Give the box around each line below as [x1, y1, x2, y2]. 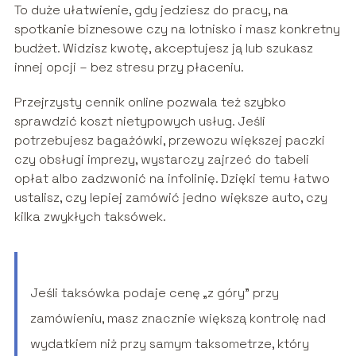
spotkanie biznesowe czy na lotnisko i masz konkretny [14, 21, 340, 38]
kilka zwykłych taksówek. [14, 208, 166, 226]
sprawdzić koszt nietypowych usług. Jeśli [14, 113, 265, 130]
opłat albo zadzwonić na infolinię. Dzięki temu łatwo [14, 170, 330, 188]
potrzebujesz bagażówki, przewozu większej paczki [14, 132, 325, 149]
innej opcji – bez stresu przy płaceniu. [14, 59, 244, 76]
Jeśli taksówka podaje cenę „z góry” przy [29, 284, 279, 302]
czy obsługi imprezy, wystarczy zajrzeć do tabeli [14, 151, 309, 168]
